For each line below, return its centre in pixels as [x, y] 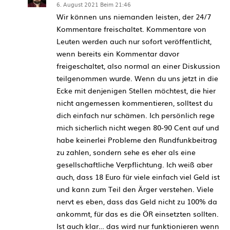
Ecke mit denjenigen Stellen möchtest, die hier [136, 90]
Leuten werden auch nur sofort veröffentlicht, [134, 41]
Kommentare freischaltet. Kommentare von [131, 28]
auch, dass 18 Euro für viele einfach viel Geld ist [138, 176]
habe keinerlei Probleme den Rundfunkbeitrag [137, 139]
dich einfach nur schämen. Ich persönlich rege [136, 115]
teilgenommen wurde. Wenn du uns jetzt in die [137, 78]
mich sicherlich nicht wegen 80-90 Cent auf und [138, 127]
